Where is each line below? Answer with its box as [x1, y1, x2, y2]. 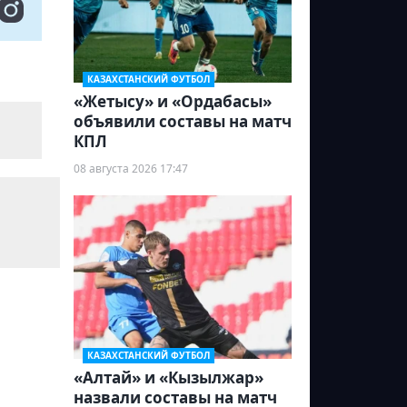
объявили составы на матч [74, 111, 292, 133]
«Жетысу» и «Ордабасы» [74, 91, 272, 113]
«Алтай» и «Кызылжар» [74, 367, 263, 389]
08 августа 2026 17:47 [74, 161, 188, 177]
